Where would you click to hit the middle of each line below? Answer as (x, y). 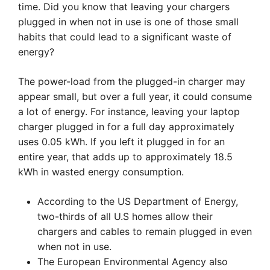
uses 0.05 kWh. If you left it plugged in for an (121, 142)
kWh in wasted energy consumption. (101, 172)
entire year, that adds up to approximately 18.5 (125, 157)
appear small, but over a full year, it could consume (135, 96)
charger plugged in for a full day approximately (126, 127)
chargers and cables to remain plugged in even (145, 231)
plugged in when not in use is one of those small (128, 22)
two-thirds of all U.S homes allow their (125, 216)
